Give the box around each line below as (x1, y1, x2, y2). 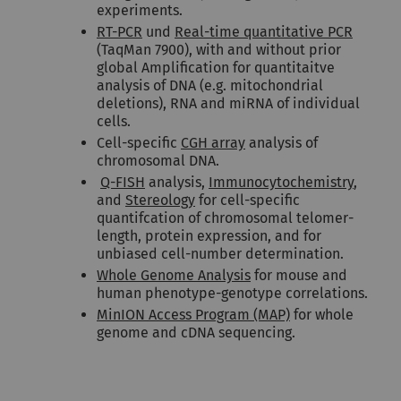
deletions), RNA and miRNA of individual (97, 95, 360, 112)
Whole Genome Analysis (97, 267, 251, 284)
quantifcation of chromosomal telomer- (97, 209, 354, 226)
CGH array (181, 134, 245, 151)
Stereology (125, 192, 195, 209)
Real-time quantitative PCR (175, 23, 353, 40)
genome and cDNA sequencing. (97, 324, 295, 341)
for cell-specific (195, 192, 300, 209)
